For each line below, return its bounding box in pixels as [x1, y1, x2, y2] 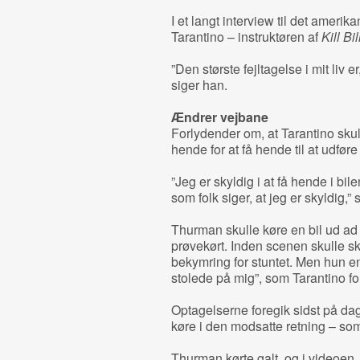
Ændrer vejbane [170, 108, 268, 126]
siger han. [170, 76, 227, 94]
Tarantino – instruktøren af [170, 27, 321, 46]
